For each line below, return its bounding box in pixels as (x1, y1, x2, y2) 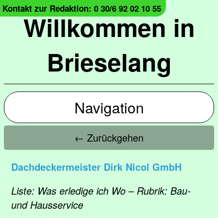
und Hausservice (11, 198, 83, 212)
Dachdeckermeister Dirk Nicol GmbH (11, 160, 182, 174)
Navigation (74, 97, 144, 118)
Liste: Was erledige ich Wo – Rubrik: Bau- (11, 183, 191, 198)
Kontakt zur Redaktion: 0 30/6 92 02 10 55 (2, 2, 161, 14)
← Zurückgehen (74, 130, 144, 145)
